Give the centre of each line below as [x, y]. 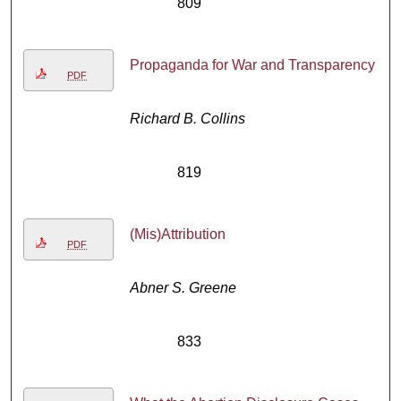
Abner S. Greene [183, 288]
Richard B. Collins [187, 119]
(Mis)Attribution [177, 235]
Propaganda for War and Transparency [252, 65]
